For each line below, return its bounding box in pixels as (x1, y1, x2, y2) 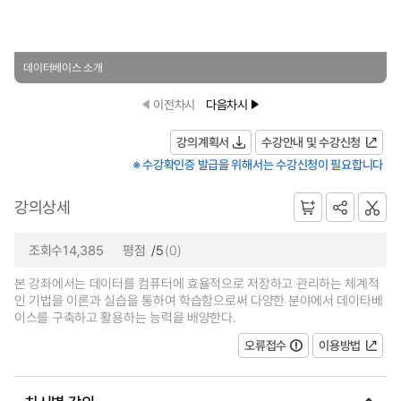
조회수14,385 (29, 240, 104, 259)
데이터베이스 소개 (23, 60, 103, 76)
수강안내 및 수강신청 (261, 133, 361, 151)
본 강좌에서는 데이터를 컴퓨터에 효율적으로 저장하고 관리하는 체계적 (14, 274, 380, 292)
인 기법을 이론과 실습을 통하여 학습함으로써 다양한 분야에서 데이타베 (14, 291, 383, 309)
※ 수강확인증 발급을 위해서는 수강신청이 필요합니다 (132, 156, 383, 174)
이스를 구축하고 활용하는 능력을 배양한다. (14, 308, 236, 326)
